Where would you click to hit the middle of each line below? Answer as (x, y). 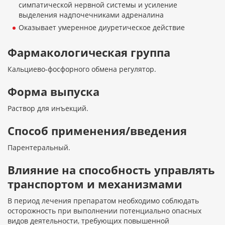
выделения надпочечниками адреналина (91, 15)
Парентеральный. (39, 148)
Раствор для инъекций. (48, 108)
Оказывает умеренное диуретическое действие (102, 28)
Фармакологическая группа (89, 52)
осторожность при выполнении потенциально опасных (104, 211)
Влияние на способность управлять (111, 170)
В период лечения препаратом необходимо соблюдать (103, 201)
